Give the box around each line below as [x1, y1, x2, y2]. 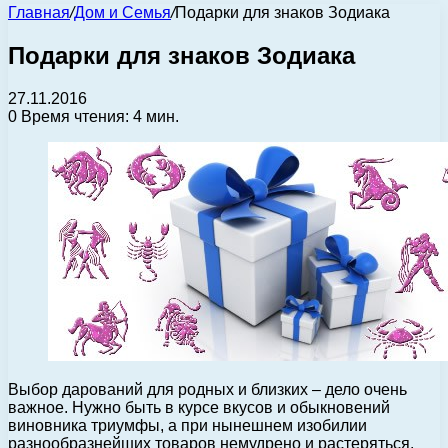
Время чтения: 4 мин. [17, 107, 179, 125]
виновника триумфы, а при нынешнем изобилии [8, 416, 367, 434]
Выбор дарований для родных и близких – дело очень [8, 380, 407, 398]
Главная [8, 4, 70, 21]
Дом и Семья [74, 4, 171, 21]
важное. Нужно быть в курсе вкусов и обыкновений [8, 398, 390, 416]
